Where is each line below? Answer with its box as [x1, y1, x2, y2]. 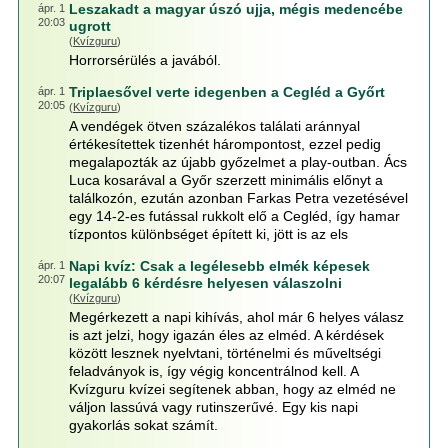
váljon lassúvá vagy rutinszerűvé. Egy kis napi [68, 399, 358, 415]
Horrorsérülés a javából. [68, 52, 221, 68]
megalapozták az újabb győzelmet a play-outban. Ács [68, 154, 407, 170]
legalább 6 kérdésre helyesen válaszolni [68, 275, 342, 291]
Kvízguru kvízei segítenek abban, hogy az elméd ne [68, 381, 396, 397]
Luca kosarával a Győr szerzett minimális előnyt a [68, 172, 383, 188]
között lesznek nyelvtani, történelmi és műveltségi [68, 345, 381, 361]
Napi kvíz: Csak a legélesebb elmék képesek [68, 258, 370, 274]
